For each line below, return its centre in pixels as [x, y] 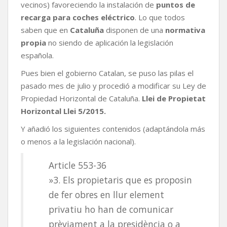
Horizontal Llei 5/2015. [63, 111]
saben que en [45, 30]
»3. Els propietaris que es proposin [120, 180]
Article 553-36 [78, 165]
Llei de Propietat [174, 99]
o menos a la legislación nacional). [78, 142]
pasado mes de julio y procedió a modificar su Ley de [113, 86]
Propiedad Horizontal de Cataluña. [81, 99]
